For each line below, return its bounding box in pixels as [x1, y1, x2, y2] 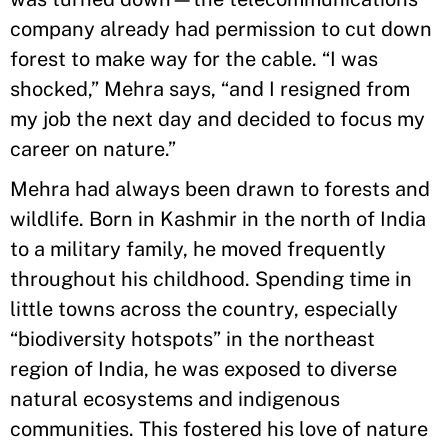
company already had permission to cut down [10, 17, 432, 41]
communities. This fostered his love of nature [10, 417, 428, 441]
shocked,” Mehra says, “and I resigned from [10, 77, 410, 101]
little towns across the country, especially [10, 297, 398, 321]
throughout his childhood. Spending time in [10, 267, 412, 291]
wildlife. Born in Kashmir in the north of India [10, 207, 426, 231]
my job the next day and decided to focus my [10, 107, 425, 131]
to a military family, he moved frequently [10, 237, 386, 261]
